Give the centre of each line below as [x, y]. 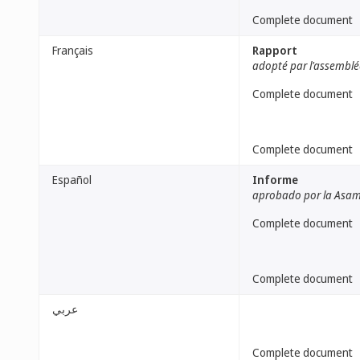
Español [72, 180]
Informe [275, 180]
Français [73, 50]
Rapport [275, 50]
